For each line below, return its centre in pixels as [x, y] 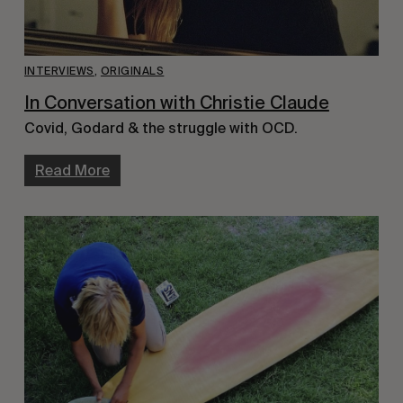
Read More [72, 171]
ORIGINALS [132, 72]
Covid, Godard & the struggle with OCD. [161, 129]
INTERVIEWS [59, 72]
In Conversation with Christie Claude [176, 103]
